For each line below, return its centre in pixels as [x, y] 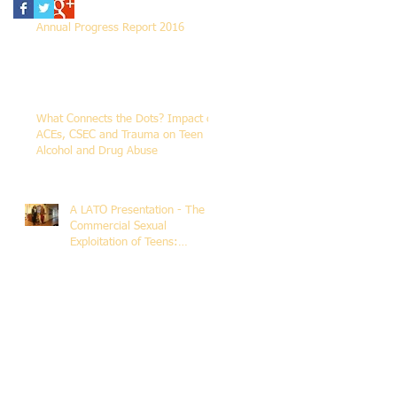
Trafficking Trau [109, 274]
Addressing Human [118, 258]
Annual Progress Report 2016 [110, 27]
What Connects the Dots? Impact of [126, 119]
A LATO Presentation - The [137, 210]
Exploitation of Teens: [124, 242]
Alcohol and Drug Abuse [97, 151]
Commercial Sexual [118, 226]
